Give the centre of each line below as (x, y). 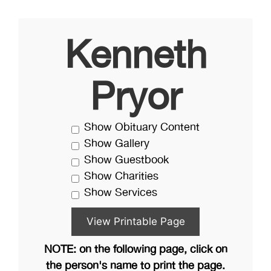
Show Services (121, 193)
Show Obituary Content (142, 128)
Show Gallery (117, 144)
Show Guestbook (126, 160)
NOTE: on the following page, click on (135, 250)
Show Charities (121, 177)
